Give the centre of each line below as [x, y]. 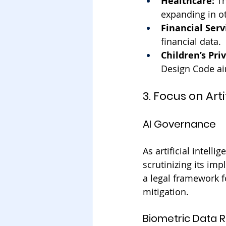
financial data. [191, 41]
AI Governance [179, 124]
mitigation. [166, 192]
